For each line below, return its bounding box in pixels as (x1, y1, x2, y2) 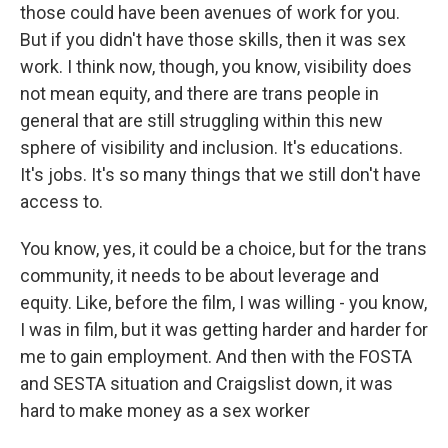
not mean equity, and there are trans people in (20, 83, 379, 104)
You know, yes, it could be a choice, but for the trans (20, 238, 427, 259)
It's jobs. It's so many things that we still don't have (20, 164, 421, 185)
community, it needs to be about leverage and (20, 265, 379, 286)
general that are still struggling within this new (20, 110, 383, 131)
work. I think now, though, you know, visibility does (20, 56, 412, 77)
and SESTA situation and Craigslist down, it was (20, 373, 393, 394)
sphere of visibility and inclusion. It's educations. (20, 137, 403, 158)
